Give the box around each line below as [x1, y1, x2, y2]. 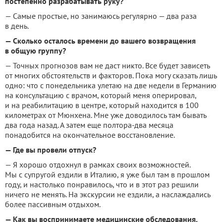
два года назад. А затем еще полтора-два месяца [5, 119, 173, 130]
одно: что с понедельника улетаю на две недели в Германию [5, 80, 217, 90]
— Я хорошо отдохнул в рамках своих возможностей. [5, 159, 190, 169]
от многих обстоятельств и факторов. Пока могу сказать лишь [5, 70, 217, 80]
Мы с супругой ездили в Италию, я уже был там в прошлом [5, 169, 210, 179]
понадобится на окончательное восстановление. [5, 129, 175, 140]
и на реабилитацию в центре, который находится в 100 [5, 100, 199, 110]
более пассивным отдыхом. [5, 199, 101, 209]
